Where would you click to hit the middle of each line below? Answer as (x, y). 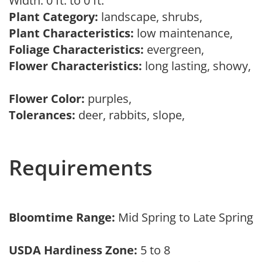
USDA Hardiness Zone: (73, 250)
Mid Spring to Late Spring (186, 217)
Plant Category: (54, 17)
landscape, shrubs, (153, 17)
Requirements (81, 168)
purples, (111, 99)
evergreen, (177, 49)
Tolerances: (42, 115)
